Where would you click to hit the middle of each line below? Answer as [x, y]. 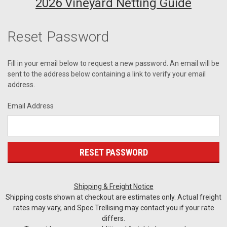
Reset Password [59, 37]
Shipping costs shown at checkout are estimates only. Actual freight [113, 197]
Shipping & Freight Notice [113, 186]
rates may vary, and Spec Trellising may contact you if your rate [113, 207]
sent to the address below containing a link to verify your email [107, 74]
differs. [113, 218]
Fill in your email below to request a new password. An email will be [113, 63]
